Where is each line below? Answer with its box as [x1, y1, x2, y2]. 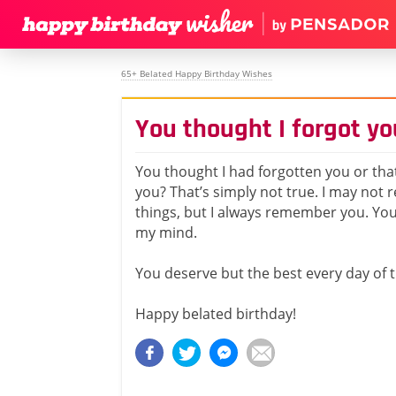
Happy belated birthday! [135, 304, 296, 324]
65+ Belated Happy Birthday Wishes [121, 67, 272, 80]
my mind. [135, 223, 197, 242]
